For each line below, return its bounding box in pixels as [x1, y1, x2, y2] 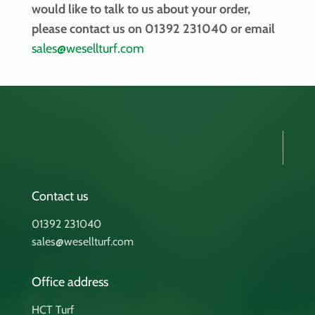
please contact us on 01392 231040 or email [31, 21, 275, 37]
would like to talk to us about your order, [31, 1, 250, 18]
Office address [31, 274, 108, 290]
